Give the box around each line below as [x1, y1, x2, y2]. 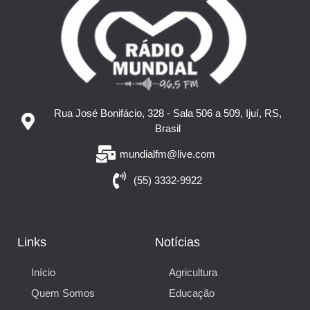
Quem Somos [31, 287, 95, 299]
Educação [169, 287, 215, 299]
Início [31, 266, 55, 278]
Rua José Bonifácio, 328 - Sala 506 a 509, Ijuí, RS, [53, 107, 282, 119]
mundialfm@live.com [120, 147, 216, 160]
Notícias [155, 235, 200, 249]
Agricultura [169, 266, 217, 278]
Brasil [154, 122, 181, 134]
